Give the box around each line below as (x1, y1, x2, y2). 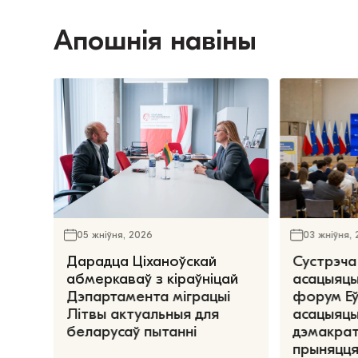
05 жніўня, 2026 (77, 229, 153, 241)
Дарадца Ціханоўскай (66, 252, 217, 270)
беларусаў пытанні (66, 322, 201, 340)
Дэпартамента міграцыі (66, 287, 231, 305)
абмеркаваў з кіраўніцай (66, 269, 239, 288)
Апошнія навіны (54, 25, 257, 58)
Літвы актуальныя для (66, 304, 220, 323)
